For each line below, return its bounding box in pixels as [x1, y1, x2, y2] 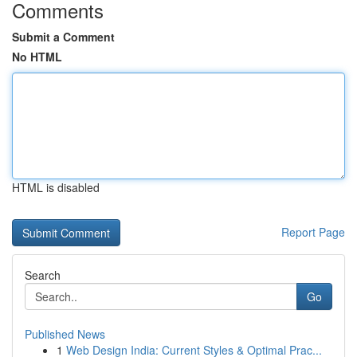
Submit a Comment [12, 29, 115, 45]
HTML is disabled [12, 179, 100, 195]
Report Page [281, 224, 345, 240]
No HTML [12, 49, 62, 65]
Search [25, 267, 61, 283]
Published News [25, 326, 105, 342]
